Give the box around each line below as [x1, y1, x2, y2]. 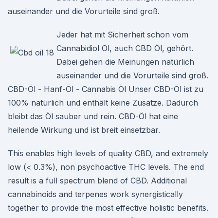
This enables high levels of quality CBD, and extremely [8, 148, 208, 158]
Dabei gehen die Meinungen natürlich [56, 57, 194, 67]
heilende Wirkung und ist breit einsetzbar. [8, 125, 160, 135]
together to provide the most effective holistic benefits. [8, 203, 208, 213]
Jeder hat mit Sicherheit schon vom [56, 30, 188, 39]
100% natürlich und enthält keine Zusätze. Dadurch [8, 98, 198, 108]
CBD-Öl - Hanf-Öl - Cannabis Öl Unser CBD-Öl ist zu [8, 84, 203, 94]
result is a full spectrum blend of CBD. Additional [8, 176, 187, 185]
